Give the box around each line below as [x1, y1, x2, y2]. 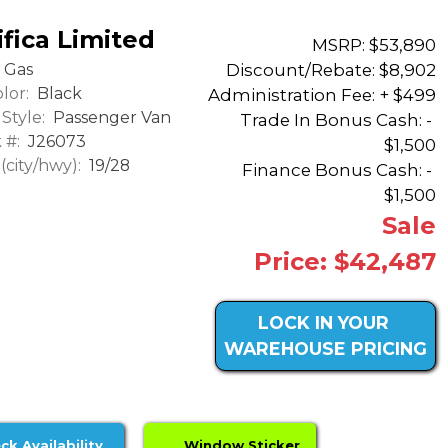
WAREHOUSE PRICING [224, 337, 427, 359]
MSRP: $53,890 [312, 34, 436, 55]
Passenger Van [49, 108, 171, 128]
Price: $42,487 [254, 246, 436, 276]
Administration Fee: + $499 [208, 84, 436, 105]
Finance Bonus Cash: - [242, 159, 436, 180]
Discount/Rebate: [226, 59, 375, 80]
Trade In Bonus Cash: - [240, 109, 436, 130]
